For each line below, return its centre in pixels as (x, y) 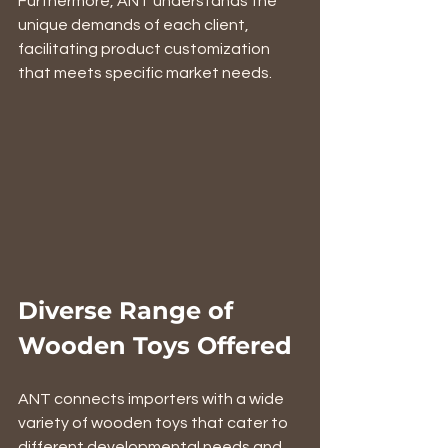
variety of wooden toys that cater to (154, 422)
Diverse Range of (129, 310)
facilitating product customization (145, 49)
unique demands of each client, (135, 25)
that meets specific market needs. (145, 73)
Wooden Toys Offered (155, 345)
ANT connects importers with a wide (152, 398)
